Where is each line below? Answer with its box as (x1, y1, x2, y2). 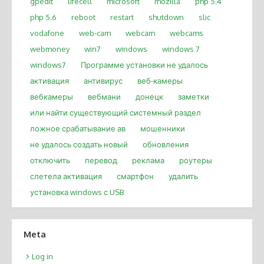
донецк (136, 92, 163, 102)
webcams (170, 28, 203, 38)
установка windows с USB (30, 187, 124, 197)
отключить (30, 156, 70, 166)
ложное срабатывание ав (30, 124, 126, 134)
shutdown (148, 12, 184, 22)
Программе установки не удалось (81, 60, 208, 70)
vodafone (30, 28, 64, 38)
